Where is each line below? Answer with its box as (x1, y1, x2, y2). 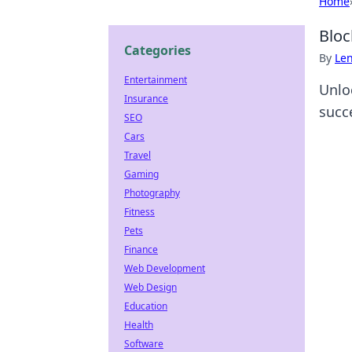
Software (124, 337, 163, 350)
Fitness (124, 205, 155, 218)
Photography (124, 186, 180, 200)
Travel (124, 148, 151, 162)
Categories (124, 42, 191, 59)
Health (124, 318, 153, 332)
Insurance (124, 92, 168, 105)
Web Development (124, 262, 205, 275)
